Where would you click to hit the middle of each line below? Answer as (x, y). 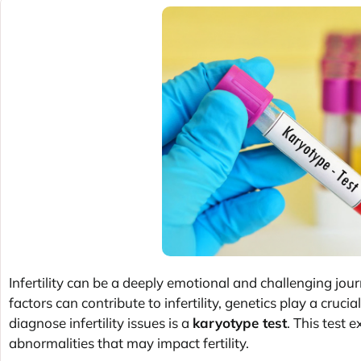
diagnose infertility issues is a (101, 322)
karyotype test (240, 322)
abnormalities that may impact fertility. (129, 342)
